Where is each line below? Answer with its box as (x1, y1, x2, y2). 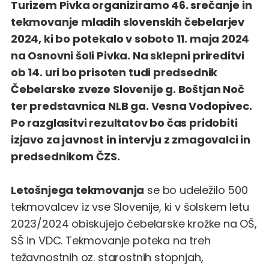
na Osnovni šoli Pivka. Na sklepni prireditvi (11, 48, 245, 63)
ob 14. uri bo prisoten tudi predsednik (11, 65, 218, 80)
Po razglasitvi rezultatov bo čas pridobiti (11, 115, 238, 130)
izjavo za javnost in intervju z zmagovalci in (11, 132, 250, 147)
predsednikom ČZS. (11, 149, 120, 164)
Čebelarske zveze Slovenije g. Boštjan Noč (11, 82, 244, 97)
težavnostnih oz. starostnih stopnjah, (11, 250, 204, 265)
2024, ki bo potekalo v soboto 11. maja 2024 (11, 31, 250, 46)
